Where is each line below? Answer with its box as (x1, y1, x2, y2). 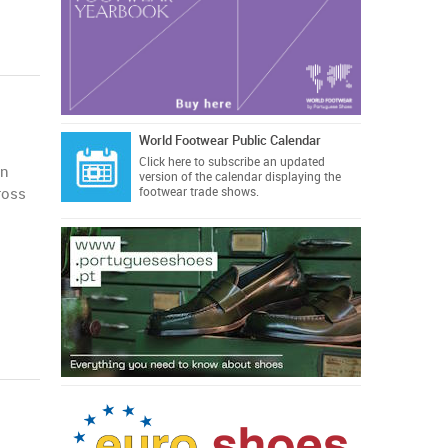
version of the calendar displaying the (138, 170, 341, 184)
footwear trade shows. (138, 185, 259, 199)
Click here (138, 155, 191, 169)
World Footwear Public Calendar (138, 133, 321, 148)
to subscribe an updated (190, 155, 325, 169)
